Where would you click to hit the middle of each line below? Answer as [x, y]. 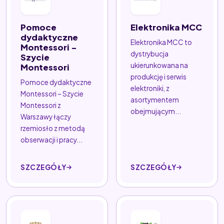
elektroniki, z [150, 88]
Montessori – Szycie [52, 93]
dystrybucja [149, 53]
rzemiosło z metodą [53, 128]
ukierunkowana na [159, 65]
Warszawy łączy [46, 116]
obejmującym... [156, 111]
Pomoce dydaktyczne [56, 82]
